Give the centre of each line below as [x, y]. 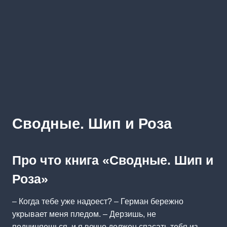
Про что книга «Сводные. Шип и [113, 160]
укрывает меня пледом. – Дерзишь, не [84, 214]
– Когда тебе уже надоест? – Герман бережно [98, 201]
